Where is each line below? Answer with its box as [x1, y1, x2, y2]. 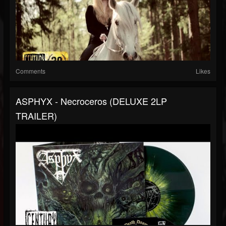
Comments [16, 67, 45, 76]
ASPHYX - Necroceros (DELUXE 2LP [16, 94, 167, 108]
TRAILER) [16, 109, 57, 123]
